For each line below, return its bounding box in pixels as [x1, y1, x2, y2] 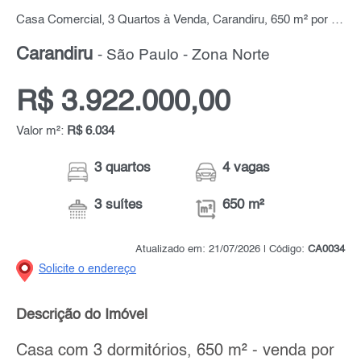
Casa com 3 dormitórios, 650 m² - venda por [16, 342, 334, 359]
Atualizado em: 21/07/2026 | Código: [135, 244, 308, 255]
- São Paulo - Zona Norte [98, 48, 270, 64]
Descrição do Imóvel [16, 308, 147, 323]
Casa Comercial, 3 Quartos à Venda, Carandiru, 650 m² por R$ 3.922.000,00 [331, 14, 343, 27]
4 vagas [222, 161, 271, 176]
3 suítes [94, 198, 143, 213]
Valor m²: [16, 125, 67, 139]
